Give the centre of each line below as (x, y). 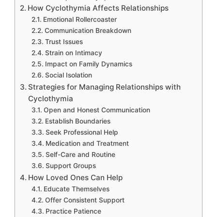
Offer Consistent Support (85, 200)
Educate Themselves (76, 189)
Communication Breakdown (88, 31)
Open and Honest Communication (97, 110)
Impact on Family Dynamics (88, 64)
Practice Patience (73, 211)
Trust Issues (64, 42)
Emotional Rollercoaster (80, 20)
